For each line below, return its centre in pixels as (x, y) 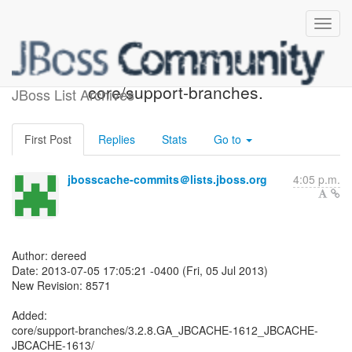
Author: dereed (49, 255)
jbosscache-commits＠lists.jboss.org (167, 179)
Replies (117, 139)
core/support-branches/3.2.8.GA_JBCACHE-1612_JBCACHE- (165, 330)
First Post (48, 139)
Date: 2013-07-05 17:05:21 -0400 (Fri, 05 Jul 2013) (140, 270)
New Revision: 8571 (61, 285)
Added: (29, 315)
